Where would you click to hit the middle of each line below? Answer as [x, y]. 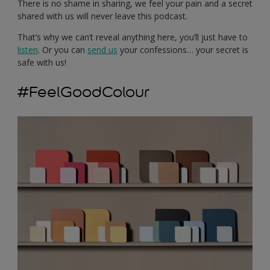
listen [28, 49]
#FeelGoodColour [83, 92]
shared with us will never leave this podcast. [102, 16]
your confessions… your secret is [183, 49]
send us [102, 49]
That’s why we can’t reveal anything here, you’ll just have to [133, 37]
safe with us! [42, 62]
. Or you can [63, 49]
